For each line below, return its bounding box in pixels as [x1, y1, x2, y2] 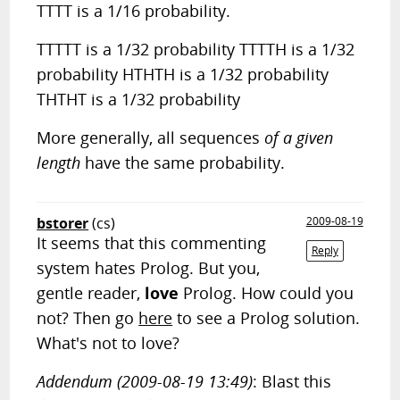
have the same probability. [80, 152, 286, 173]
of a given [264, 127, 334, 148]
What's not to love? [37, 332, 180, 354]
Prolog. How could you [179, 282, 354, 304]
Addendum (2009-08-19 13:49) [37, 371, 254, 392]
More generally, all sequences [37, 127, 265, 148]
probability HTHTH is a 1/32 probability [37, 63, 329, 85]
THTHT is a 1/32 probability [37, 88, 241, 110]
